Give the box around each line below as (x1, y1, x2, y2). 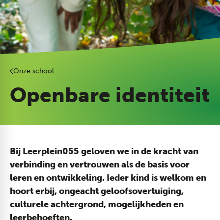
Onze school (13, 67, 54, 75)
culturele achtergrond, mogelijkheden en (10, 199, 184, 210)
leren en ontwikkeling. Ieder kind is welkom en (10, 172, 206, 183)
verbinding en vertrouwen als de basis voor (10, 159, 190, 170)
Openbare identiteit (10, 83, 210, 108)
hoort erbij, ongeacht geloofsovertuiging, (10, 186, 184, 196)
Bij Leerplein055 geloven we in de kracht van (10, 146, 198, 157)
